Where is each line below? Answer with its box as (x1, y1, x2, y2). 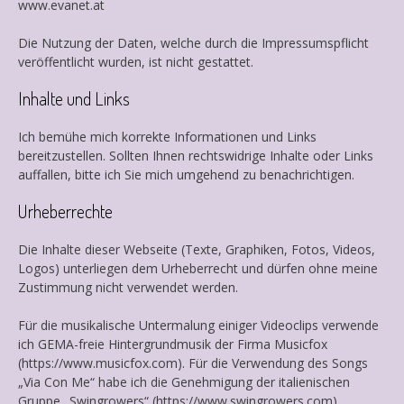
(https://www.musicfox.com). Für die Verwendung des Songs (18, 353, 368, 372)
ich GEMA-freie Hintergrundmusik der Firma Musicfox (18, 335, 327, 353)
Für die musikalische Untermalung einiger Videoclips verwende (18, 316, 379, 334)
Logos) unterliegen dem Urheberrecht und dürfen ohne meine (18, 259, 378, 277)
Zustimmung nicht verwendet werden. (18, 278, 238, 296)
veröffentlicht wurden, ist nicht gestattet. (18, 52, 253, 70)
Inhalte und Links (18, 86, 130, 110)
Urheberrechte (18, 198, 113, 223)
